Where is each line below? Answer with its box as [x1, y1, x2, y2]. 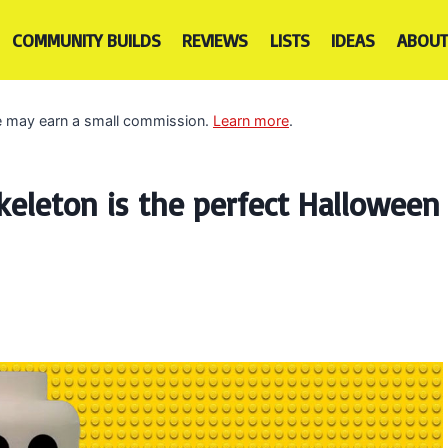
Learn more [213, 111, 289, 129]
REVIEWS [182, 29, 249, 51]
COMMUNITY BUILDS [11, 29, 161, 51]
